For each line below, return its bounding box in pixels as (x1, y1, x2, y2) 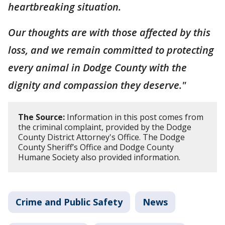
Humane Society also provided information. (18, 151, 180, 163)
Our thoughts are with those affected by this (8, 25, 210, 39)
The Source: (18, 111, 65, 123)
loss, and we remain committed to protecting (8, 43, 214, 57)
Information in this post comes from (65, 111, 203, 123)
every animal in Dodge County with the (8, 60, 187, 74)
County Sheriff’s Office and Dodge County (18, 141, 174, 153)
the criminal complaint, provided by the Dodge (18, 121, 191, 133)
